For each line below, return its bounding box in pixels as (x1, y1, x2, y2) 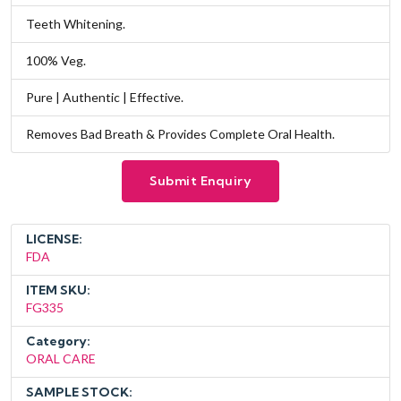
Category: (26, 333, 90, 350)
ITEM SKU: (26, 282, 90, 299)
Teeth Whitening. (26, 16, 125, 32)
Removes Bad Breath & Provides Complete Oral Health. (26, 126, 335, 142)
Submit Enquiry (149, 173, 252, 190)
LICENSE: (26, 231, 82, 248)
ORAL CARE (26, 351, 96, 367)
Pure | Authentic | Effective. (26, 90, 183, 106)
